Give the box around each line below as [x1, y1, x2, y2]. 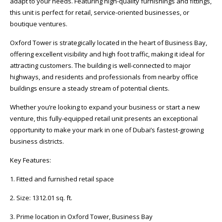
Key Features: [10, 156, 51, 165]
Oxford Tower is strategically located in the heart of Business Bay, [10, 38, 207, 47]
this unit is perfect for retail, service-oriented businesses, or [10, 8, 189, 17]
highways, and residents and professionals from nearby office [10, 72, 198, 81]
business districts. [10, 137, 64, 146]
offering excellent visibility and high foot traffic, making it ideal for [10, 50, 205, 58]
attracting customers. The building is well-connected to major [10, 61, 191, 70]
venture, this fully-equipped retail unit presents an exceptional [10, 114, 198, 123]
